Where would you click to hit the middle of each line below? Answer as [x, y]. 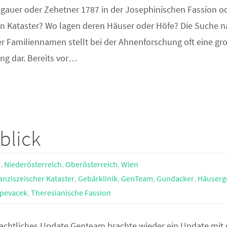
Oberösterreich [92, 164]
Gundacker [175, 179]
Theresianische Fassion [71, 193]
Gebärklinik [98, 179]
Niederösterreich [33, 164]
